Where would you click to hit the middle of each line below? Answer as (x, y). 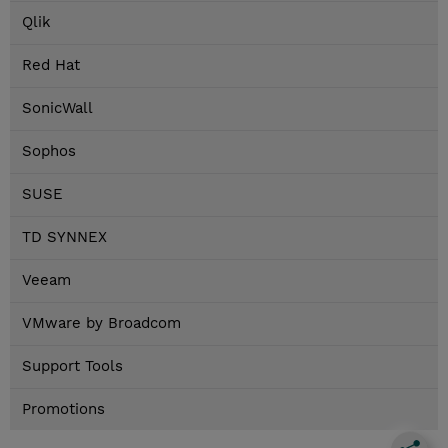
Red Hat (51, 65)
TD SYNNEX (64, 237)
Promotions (63, 409)
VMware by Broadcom (101, 323)
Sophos (49, 151)
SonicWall (57, 108)
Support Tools (72, 366)
